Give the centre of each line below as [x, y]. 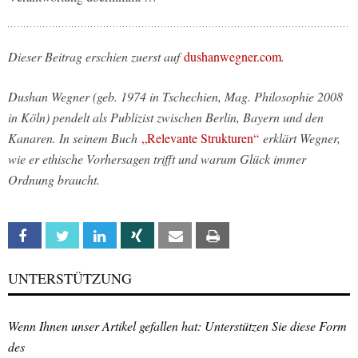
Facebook [64, 236]
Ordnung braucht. [54, 179]
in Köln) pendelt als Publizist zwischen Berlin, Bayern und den [166, 117]
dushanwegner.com [233, 56]
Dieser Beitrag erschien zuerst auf [96, 56]
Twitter [95, 236]
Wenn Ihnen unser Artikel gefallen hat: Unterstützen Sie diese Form [177, 325]
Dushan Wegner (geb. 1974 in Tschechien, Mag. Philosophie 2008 [175, 96]
